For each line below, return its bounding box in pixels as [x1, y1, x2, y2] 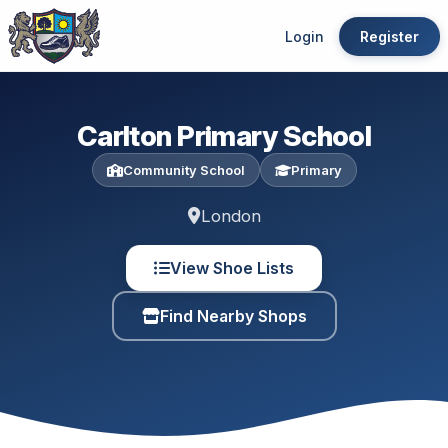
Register [360, 27, 419, 45]
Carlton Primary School [76, 119, 372, 153]
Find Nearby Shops [159, 306, 307, 326]
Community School [122, 162, 245, 178]
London [200, 206, 261, 226]
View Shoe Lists [170, 258, 294, 278]
